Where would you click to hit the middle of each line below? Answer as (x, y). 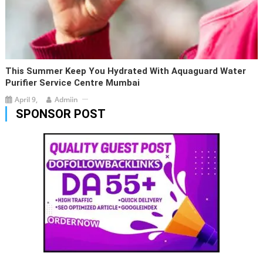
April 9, (26, 99)
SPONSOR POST (60, 114)
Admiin (67, 99)
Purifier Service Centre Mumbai (73, 82)
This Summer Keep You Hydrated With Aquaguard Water (126, 71)
